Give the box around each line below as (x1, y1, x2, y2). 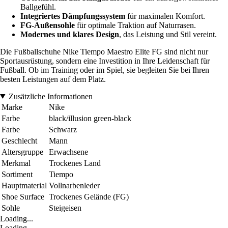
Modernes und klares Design (20, 30, 119, 39)
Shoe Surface (2, 192, 44, 201)
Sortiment (2, 169, 33, 179)
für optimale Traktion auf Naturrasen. (75, 20, 196, 30)
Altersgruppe (2, 147, 43, 156)
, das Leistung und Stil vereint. (119, 30, 217, 39)
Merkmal (2, 158, 31, 167)
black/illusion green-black (49, 113, 131, 123)
